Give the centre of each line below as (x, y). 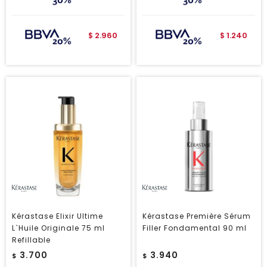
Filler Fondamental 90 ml (195, 228)
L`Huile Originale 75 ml (58, 228)
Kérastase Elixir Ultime (58, 216)
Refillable (31, 240)
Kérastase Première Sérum (197, 216)
